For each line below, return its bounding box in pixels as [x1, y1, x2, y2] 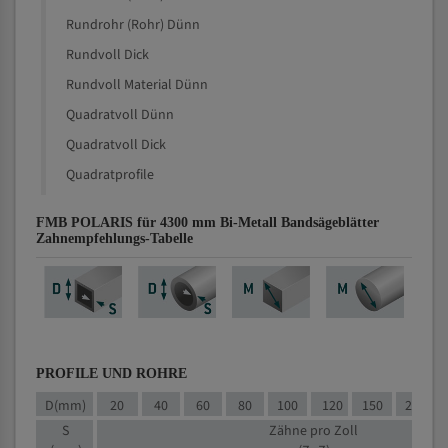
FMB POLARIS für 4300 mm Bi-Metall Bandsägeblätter [36, 215, 379, 230]
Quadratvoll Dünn [66, 105, 174, 125]
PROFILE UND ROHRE [36, 366, 187, 381]
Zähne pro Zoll [269, 421, 359, 442]
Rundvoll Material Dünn [66, 75, 208, 95]
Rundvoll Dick [66, 45, 149, 65]
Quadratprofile [66, 165, 154, 185]
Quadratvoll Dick [66, 135, 166, 155]
